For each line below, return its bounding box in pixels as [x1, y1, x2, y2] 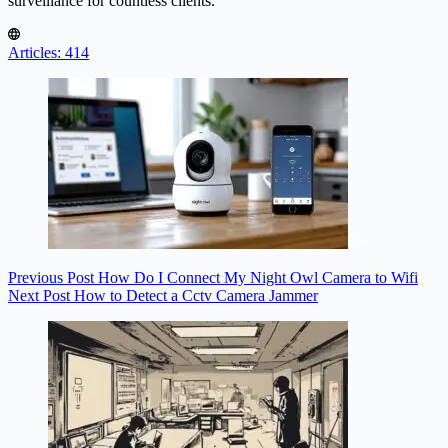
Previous [8, 269, 67, 287]
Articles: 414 [8, 44, 89, 62]
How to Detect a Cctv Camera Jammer [74, 287, 318, 305]
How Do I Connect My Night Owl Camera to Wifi [98, 269, 418, 287]
